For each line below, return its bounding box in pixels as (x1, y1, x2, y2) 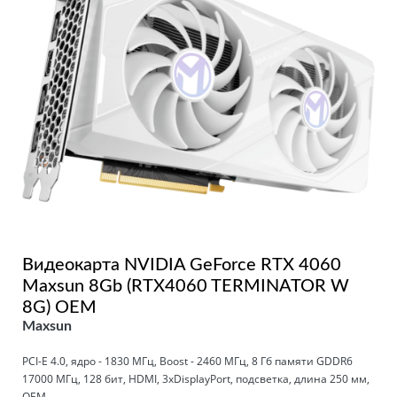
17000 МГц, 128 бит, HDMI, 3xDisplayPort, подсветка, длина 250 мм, (22, 370, 370, 386)
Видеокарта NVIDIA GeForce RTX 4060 (22, 255, 341, 274)
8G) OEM (22, 298, 97, 316)
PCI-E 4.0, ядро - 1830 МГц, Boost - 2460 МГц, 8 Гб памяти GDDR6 (22, 353, 353, 369)
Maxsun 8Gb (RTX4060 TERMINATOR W (22, 276, 349, 295)
